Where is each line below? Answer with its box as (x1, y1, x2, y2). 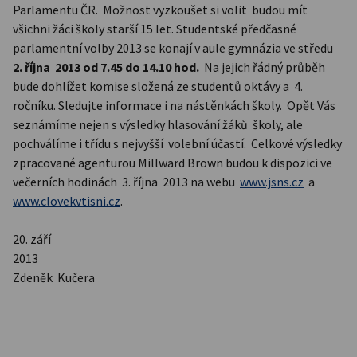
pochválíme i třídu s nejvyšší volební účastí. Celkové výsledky (13, 135, 342, 151)
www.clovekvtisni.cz (13, 192, 120, 209)
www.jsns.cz (240, 173, 304, 190)
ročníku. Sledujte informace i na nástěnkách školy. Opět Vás (13, 96, 335, 113)
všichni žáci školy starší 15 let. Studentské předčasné (13, 20, 296, 37)
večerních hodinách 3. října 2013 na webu (13, 173, 240, 190)
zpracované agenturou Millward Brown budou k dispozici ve (13, 154, 332, 171)
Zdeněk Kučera (13, 269, 95, 285)
